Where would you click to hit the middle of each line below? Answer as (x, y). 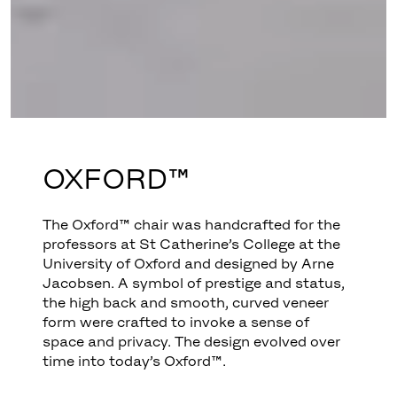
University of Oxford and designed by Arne (189, 263)
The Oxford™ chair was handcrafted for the (192, 224)
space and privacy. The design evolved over (192, 341)
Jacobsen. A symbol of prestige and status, (194, 283)
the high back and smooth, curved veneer (186, 302)
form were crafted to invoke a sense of (176, 322)
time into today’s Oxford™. (135, 361)
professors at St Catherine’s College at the (192, 244)
